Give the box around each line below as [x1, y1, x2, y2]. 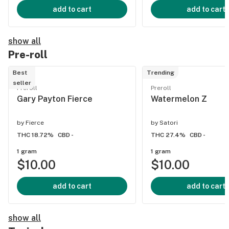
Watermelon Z [151, 94, 207, 104]
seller [13, 79, 31, 86]
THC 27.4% [151, 131, 186, 139]
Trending [147, 69, 174, 76]
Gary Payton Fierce [17, 94, 93, 104]
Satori [159, 119, 178, 126]
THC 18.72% [17, 131, 54, 139]
